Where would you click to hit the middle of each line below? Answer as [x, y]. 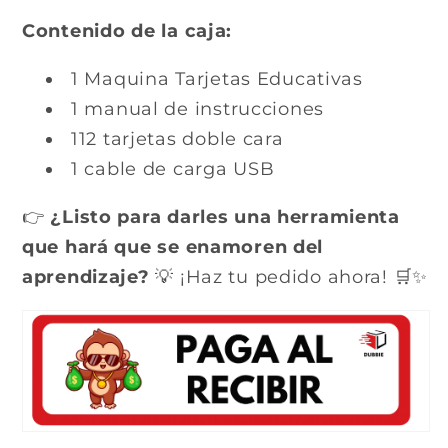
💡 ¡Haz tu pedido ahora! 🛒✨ [289, 276]
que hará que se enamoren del [173, 246]
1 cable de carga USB [173, 168]
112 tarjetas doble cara [177, 138]
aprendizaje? [86, 276]
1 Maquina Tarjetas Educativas [217, 78]
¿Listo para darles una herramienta [225, 216]
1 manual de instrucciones [197, 108]
